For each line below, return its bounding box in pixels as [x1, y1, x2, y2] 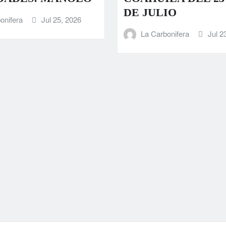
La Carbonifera [141, 28, 190, 39]
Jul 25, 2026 [41, 14, 81, 25]
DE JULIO [123, 6, 177, 19]
